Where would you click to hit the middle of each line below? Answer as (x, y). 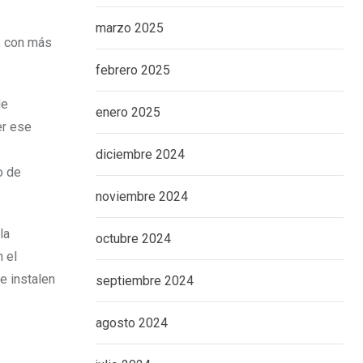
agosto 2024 (132, 323)
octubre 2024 (133, 239)
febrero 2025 (133, 70)
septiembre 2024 (145, 281)
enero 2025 (128, 112)
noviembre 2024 (142, 196)
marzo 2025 (130, 28)
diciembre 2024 (140, 154)
